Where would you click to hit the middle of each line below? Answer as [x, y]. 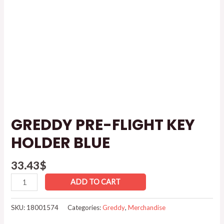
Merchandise [147, 207]
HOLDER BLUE [61, 143]
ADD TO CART [95, 181]
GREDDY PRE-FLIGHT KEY [103, 125]
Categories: [85, 207]
